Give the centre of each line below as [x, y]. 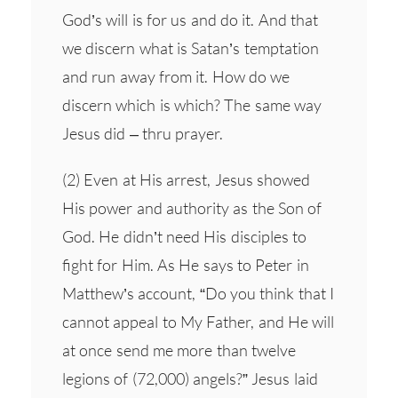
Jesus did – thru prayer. [143, 133]
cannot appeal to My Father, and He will [199, 321]
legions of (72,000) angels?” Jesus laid [190, 378]
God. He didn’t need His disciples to [184, 236]
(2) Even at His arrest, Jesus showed [186, 179]
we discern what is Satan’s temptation [191, 48]
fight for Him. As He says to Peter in [186, 264]
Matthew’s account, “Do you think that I [198, 293]
